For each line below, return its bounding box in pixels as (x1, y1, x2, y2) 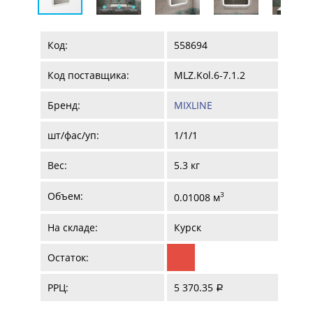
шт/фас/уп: (47, 128, 99, 142)
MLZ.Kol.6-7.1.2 (173, 68, 245, 82)
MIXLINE (173, 98, 212, 112)
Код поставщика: (47, 68, 129, 82)
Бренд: (47, 98, 80, 112)
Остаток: (47, 250, 89, 264)
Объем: (47, 189, 83, 203)
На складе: (47, 220, 98, 234)
